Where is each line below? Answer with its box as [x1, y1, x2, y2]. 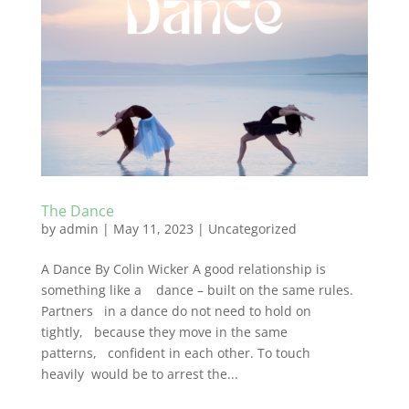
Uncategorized [207, 220, 297, 238]
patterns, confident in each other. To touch [40, 344, 310, 362]
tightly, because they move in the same [40, 323, 288, 341]
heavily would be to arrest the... [40, 365, 238, 383]
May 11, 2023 [112, 220, 194, 238]
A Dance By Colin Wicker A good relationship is [40, 260, 326, 278]
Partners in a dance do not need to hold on [40, 302, 311, 320]
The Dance [40, 201, 114, 222]
